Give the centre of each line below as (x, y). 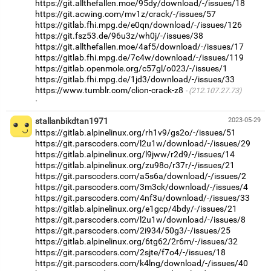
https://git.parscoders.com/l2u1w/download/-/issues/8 (140, 220)
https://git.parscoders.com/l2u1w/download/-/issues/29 (143, 144)
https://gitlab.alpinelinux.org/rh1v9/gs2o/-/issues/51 (135, 133)
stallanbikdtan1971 (72, 121)
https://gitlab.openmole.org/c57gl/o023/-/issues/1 (131, 69)
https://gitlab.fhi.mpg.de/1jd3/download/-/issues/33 (135, 80)
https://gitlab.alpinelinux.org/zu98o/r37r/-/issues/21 (135, 165)
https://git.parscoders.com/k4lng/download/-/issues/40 (142, 263)
